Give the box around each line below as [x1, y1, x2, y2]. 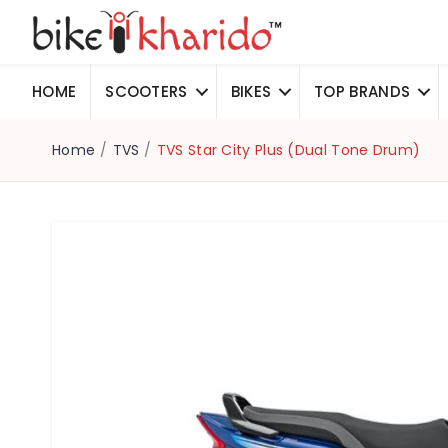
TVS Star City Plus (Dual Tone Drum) [156, 140, 421, 161]
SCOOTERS [105, 81, 188, 103]
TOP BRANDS [314, 81, 411, 103]
